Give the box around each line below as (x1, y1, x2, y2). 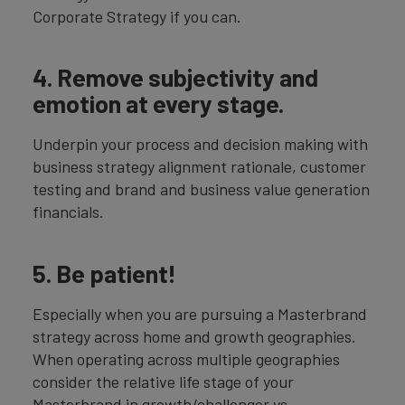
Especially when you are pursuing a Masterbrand (33, 303, 367, 324)
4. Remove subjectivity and (33, 62, 318, 92)
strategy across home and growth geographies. (33, 325, 356, 346)
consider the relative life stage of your (33, 371, 294, 391)
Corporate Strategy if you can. (33, 5, 241, 26)
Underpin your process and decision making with (33, 134, 368, 155)
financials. (33, 202, 104, 222)
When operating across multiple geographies (33, 348, 340, 369)
